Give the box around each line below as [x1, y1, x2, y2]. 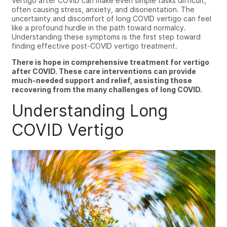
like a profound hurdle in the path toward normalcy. [12, 23, 186, 32]
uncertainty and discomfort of [12, 14, 116, 23]
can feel [181, 14, 211, 23]
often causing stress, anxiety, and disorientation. [12, 5, 181, 14]
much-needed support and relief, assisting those [12, 76, 192, 85]
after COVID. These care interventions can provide [12, 67, 196, 75]
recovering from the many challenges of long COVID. [12, 85, 204, 94]
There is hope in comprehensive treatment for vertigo [12, 58, 209, 66]
